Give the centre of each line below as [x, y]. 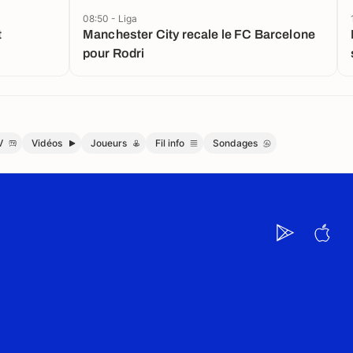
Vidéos [47, 143]
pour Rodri [114, 54]
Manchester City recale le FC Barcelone [199, 35]
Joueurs [109, 143]
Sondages [235, 143]
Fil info [170, 143]
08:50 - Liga [110, 18]
